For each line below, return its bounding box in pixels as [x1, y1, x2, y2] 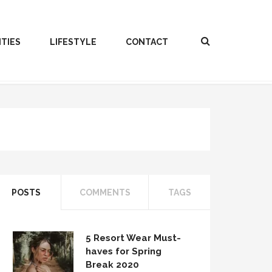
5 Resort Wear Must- [86, 233, 181, 243]
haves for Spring [86, 246, 161, 257]
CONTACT [126, 37, 168, 47]
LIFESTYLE [50, 37, 97, 47]
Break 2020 [86, 259, 139, 270]
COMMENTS [79, 188, 131, 197]
